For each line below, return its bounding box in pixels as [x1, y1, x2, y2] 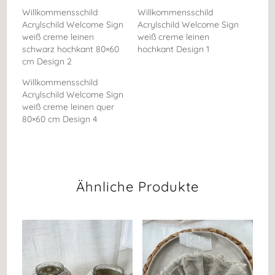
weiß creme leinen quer [22, 101, 115, 112]
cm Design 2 [22, 55, 72, 67]
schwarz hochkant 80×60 [22, 43, 120, 55]
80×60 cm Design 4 [22, 113, 98, 125]
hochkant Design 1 [137, 43, 209, 55]
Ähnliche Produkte [76, 177, 199, 195]
